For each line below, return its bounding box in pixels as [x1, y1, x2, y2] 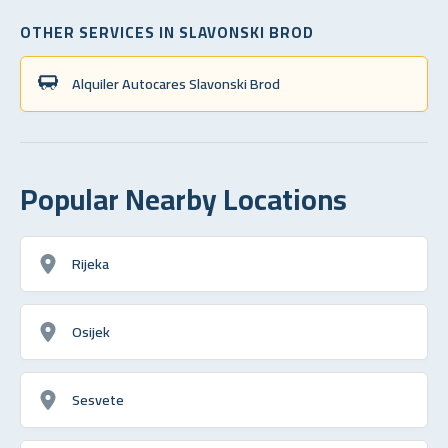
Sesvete [72, 385, 124, 413]
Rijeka [72, 249, 109, 277]
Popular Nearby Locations [20, 171, 347, 226]
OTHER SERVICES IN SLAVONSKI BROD [20, 17, 314, 47]
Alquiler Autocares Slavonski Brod [72, 69, 280, 97]
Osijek [72, 317, 110, 345]
